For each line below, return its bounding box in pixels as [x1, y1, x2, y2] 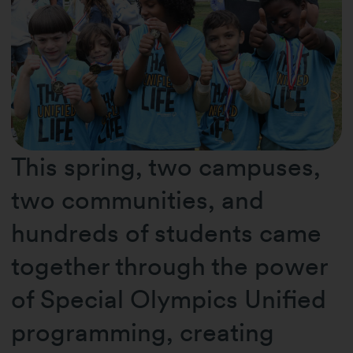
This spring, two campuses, [11, 150, 321, 182]
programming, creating [11, 316, 275, 347]
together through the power [11, 250, 329, 281]
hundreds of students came [11, 217, 322, 248]
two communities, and [11, 184, 265, 215]
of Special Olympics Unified [11, 283, 327, 314]
